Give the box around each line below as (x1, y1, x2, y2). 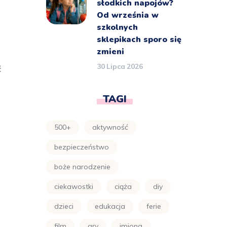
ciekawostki (54, 182, 93, 191)
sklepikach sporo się (97, 34, 181, 45)
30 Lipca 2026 (97, 62, 143, 71)
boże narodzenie (54, 162, 110, 171)
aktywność (92, 123, 128, 132)
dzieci (54, 202, 73, 211)
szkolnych (97, 22, 138, 33)
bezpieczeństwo (54, 142, 109, 152)
